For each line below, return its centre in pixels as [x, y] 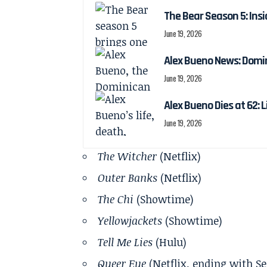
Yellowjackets [130, 220]
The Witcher [128, 156]
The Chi [116, 199]
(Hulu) [170, 242]
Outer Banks [128, 177]
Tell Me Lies [125, 242]
